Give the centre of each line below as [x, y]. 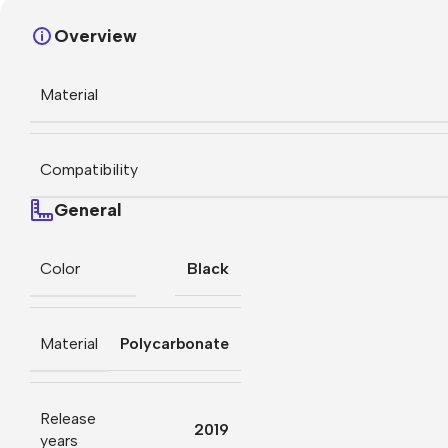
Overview [95, 35]
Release [68, 418]
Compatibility [89, 169]
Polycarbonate [174, 344]
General [88, 209]
